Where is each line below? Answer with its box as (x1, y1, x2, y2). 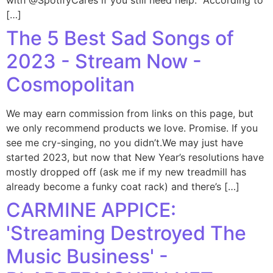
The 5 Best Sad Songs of (6, 26, 234, 50)
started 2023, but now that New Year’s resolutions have (6, 151, 264, 163)
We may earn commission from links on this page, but (6, 107, 253, 119)
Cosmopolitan (6, 73, 135, 96)
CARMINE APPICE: (6, 198, 176, 222)
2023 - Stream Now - (6, 49, 202, 73)
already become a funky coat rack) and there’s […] (6, 180, 239, 193)
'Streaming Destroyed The (6, 221, 246, 245)
